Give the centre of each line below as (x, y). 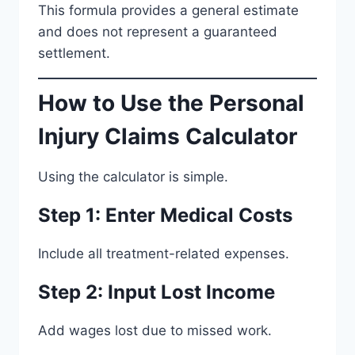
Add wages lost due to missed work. (155, 330)
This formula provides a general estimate (168, 10)
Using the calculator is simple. (133, 176)
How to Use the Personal (171, 103)
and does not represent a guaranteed (158, 32)
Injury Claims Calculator (168, 136)
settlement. (74, 53)
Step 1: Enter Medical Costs (165, 215)
